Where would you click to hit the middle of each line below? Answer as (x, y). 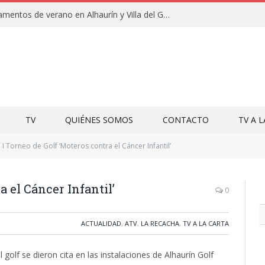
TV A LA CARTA (206, 223)
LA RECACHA (160, 223)
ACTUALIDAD (101, 223)
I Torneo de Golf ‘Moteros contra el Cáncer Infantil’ (87, 146)
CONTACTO (186, 120)
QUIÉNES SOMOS (99, 120)
